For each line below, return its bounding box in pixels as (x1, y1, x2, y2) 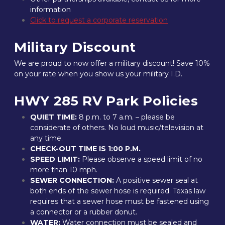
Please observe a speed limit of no (80, 155, 202, 164)
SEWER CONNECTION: (30, 176, 114, 185)
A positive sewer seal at (114, 176, 198, 185)
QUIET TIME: (30, 113, 77, 122)
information (30, 5, 71, 14)
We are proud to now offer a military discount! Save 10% (14, 59, 210, 68)
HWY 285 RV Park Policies (14, 93, 198, 109)
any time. (30, 134, 63, 143)
